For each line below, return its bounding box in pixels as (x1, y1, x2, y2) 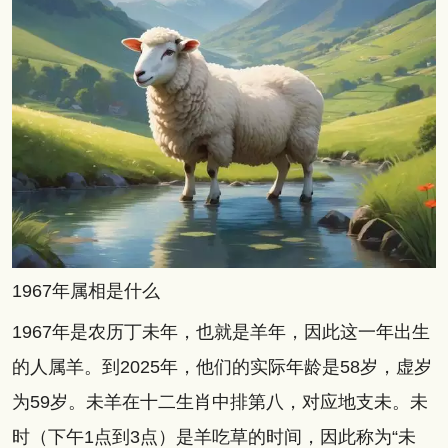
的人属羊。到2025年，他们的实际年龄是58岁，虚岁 (11, 356, 432, 377)
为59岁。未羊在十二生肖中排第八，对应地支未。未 (11, 391, 428, 412)
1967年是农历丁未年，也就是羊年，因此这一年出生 (11, 321, 430, 342)
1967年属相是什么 (11, 280, 160, 301)
